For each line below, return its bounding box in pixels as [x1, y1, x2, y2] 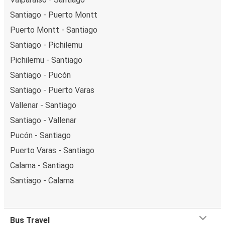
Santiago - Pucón [10, 70, 71, 80]
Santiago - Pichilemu [10, 40, 82, 50]
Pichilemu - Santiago [10, 55, 82, 65]
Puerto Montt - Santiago [10, 25, 97, 35]
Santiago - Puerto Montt [10, 10, 97, 20]
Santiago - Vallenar [10, 115, 76, 125]
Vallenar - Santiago [10, 100, 76, 110]
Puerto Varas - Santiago [10, 145, 94, 155]
